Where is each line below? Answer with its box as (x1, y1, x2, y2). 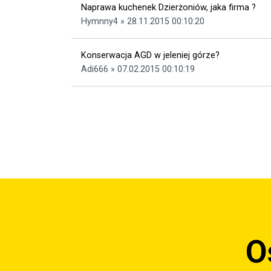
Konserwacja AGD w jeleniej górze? (81, 50, 220, 60)
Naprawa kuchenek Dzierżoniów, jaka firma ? (81, 2, 256, 13)
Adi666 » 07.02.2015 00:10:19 (81, 64, 195, 74)
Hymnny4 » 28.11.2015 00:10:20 (81, 16, 204, 27)
